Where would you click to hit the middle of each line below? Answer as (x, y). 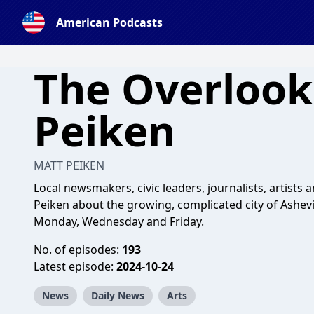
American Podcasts (109, 22)
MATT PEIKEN (69, 165)
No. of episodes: (78, 250)
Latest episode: (75, 266)
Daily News (118, 295)
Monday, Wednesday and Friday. (119, 221)
